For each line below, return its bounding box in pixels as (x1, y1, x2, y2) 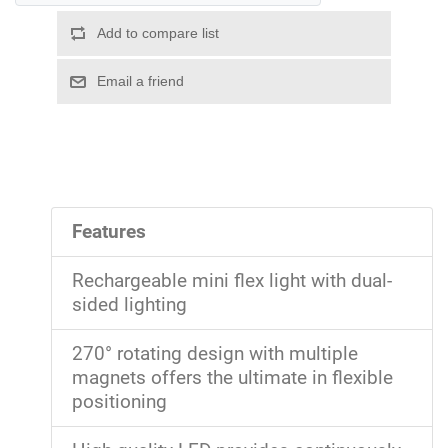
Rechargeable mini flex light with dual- (72, 269, 392, 292)
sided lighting (72, 293, 187, 316)
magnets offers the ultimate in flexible (72, 366, 393, 389)
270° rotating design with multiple (72, 342, 358, 365)
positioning (72, 390, 167, 413)
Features (72, 220, 146, 243)
